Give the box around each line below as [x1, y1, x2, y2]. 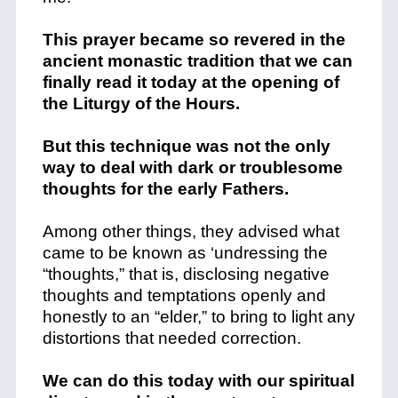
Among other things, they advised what [42, 222, 339, 241]
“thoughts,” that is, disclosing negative [42, 265, 330, 283]
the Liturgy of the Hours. [42, 94, 240, 113]
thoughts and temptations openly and [42, 286, 326, 305]
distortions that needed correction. [42, 329, 301, 347]
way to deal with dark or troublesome [42, 158, 343, 177]
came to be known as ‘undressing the [42, 243, 328, 262]
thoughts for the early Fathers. [42, 179, 289, 198]
